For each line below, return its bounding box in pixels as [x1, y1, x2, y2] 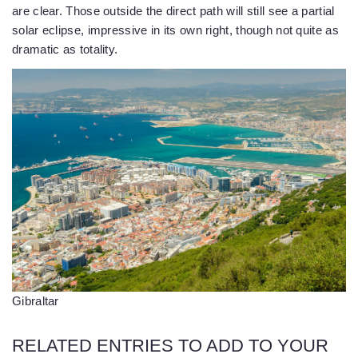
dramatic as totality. [12, 42, 118, 56]
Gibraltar [12, 294, 59, 308]
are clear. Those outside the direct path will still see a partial [12, 4, 335, 18]
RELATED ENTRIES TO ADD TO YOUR [12, 336, 328, 356]
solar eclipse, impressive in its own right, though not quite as [12, 23, 339, 37]
